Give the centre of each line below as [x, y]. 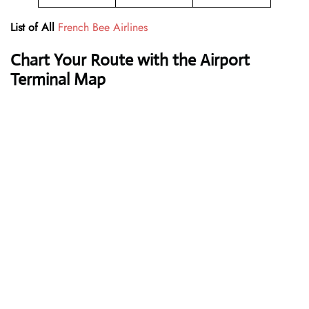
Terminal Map [58, 80]
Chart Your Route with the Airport [130, 60]
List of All [32, 28]
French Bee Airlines [103, 28]
